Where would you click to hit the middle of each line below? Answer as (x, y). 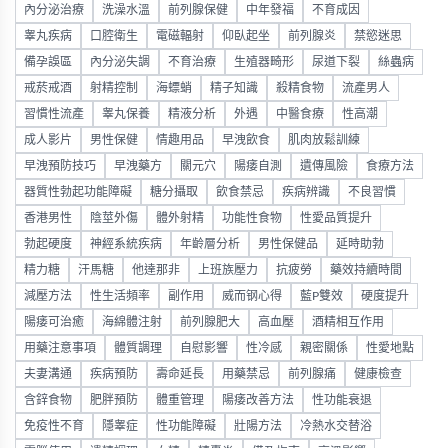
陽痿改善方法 (258, 400)
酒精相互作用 (348, 322)
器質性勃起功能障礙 (78, 192)
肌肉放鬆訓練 (324, 140)
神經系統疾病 (126, 244)
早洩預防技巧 (60, 166)
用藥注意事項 (60, 348)
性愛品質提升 (336, 218)
